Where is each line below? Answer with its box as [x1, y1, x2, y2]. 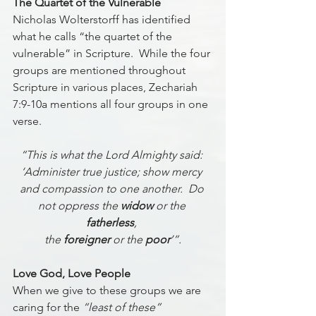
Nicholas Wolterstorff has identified [13, 13, 193, 27]
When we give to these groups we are [13, 284, 204, 298]
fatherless [86, 216, 134, 230]
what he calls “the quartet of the [13, 30, 175, 44]
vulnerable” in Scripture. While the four [13, 47, 213, 61]
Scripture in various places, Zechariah [13, 80, 200, 95]
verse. [13, 114, 44, 128]
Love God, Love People [13, 267, 130, 281]
